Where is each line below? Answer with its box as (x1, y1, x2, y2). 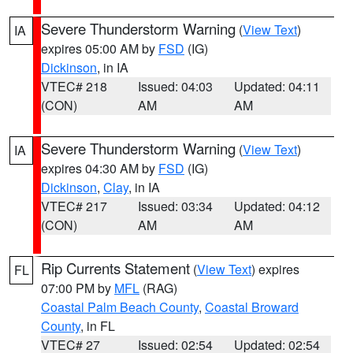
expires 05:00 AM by (41, 39, 158, 58)
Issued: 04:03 (137, 77, 213, 95)
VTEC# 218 (41, 77, 107, 95)
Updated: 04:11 (234, 77, 321, 95)
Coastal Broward (205, 298, 299, 316)
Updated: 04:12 (234, 197, 321, 215)
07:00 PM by (41, 279, 114, 297)
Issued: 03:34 (137, 197, 213, 215)
